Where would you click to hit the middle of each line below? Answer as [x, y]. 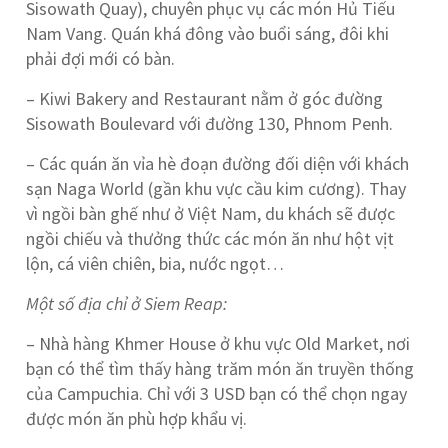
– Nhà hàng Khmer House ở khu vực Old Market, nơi [218, 343]
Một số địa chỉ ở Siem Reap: [127, 303]
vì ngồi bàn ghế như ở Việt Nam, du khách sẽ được [211, 213]
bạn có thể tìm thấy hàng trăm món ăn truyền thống [220, 368]
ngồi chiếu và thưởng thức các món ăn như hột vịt [210, 238]
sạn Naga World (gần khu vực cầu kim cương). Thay [216, 188]
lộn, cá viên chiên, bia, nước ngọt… [155, 263]
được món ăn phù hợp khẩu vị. [137, 418]
